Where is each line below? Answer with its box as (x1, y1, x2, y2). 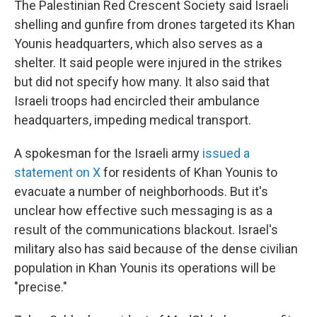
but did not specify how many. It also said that (14, 74, 270, 89)
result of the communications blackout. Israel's (14, 222, 278, 237)
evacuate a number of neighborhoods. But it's (14, 184, 268, 199)
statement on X (14, 165, 100, 180)
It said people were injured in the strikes (59, 55, 282, 70)
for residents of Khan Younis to (100, 165, 277, 180)
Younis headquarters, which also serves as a (14, 36, 263, 51)
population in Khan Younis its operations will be (14, 260, 276, 275)
